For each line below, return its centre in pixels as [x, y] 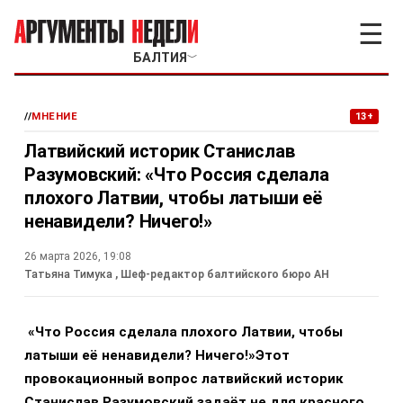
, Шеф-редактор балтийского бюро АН [222, 274]
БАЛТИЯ [160, 58]
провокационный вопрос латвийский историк [184, 379]
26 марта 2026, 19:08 [78, 256]
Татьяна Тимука [70, 274]
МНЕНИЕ [55, 116]
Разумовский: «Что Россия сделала [177, 175]
